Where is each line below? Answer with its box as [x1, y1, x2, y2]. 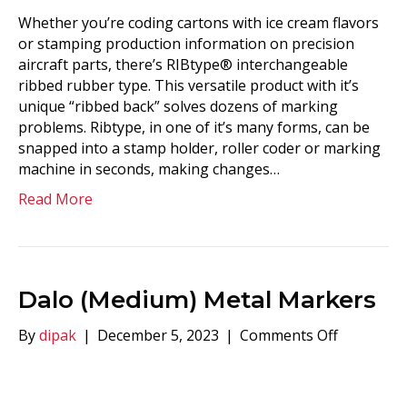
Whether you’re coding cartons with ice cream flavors [18, 13, 379, 33]
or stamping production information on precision [18, 34, 354, 54]
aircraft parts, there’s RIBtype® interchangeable [18, 55, 348, 74]
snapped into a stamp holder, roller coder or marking [18, 138, 381, 158]
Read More [18, 189, 93, 209]
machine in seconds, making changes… [18, 159, 280, 179]
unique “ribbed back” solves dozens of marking [18, 96, 338, 116]
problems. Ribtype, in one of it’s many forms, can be [18, 117, 370, 137]
